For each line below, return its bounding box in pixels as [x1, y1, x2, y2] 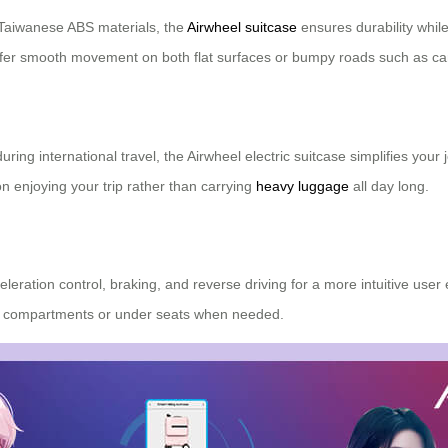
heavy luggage [256, 177, 349, 194]
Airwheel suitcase [187, 18, 297, 35]
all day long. [349, 177, 429, 194]
